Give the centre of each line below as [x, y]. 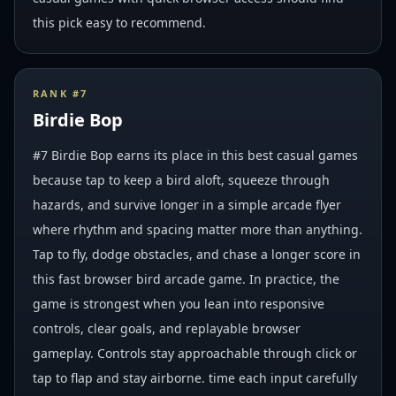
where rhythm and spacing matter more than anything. [198, 229]
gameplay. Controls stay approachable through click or [195, 353]
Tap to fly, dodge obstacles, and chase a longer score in [197, 254]
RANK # [57, 93]
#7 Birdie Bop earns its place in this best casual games [195, 155]
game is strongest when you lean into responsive [179, 304]
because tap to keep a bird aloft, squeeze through [181, 180]
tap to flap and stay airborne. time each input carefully [195, 378]
